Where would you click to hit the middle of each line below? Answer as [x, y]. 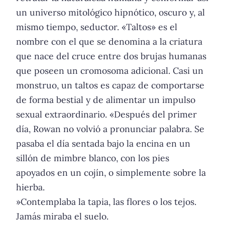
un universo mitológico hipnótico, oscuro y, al [110, 13]
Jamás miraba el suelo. [62, 216]
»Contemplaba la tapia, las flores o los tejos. [106, 202]
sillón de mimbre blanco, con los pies [93, 158]
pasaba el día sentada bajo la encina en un [103, 144]
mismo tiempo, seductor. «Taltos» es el [97, 27]
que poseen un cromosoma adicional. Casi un [110, 71]
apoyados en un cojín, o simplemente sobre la [111, 173]
